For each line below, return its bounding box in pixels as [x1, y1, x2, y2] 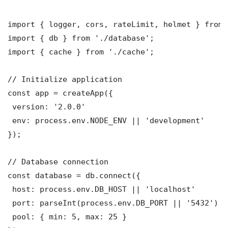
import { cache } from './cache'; [8, 47, 154, 56]
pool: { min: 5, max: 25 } [8, 212, 127, 221]
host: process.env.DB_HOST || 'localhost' [8, 184, 195, 193]
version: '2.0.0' [8, 102, 85, 111]
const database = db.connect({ [8, 170, 140, 180]
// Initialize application [8, 74, 122, 83]
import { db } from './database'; [8, 33, 154, 42]
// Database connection [8, 157, 108, 166]
